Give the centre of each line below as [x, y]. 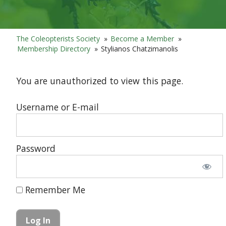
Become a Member [143, 38]
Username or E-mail [58, 107]
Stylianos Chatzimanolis [140, 48]
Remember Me [54, 190]
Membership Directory [54, 48]
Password [36, 149]
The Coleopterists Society [58, 38]
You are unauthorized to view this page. [100, 80]
